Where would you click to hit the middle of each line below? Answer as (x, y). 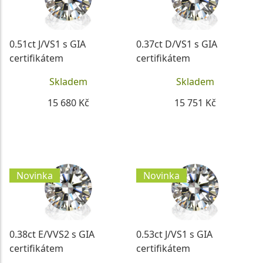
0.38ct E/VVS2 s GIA (52, 234)
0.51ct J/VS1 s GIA (48, 44)
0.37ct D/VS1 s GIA (177, 44)
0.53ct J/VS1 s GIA (174, 234)
